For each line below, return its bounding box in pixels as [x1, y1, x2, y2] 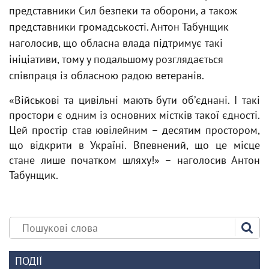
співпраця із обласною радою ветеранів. [9, 68, 204, 82]
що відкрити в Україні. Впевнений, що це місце [9, 138, 260, 152]
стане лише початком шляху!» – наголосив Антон [9, 153, 260, 167]
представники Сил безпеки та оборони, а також [9, 4, 237, 17]
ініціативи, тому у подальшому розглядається [9, 52, 223, 66]
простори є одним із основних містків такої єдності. [9, 108, 260, 122]
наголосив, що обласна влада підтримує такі [9, 36, 223, 50]
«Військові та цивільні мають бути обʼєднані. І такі [9, 93, 260, 107]
